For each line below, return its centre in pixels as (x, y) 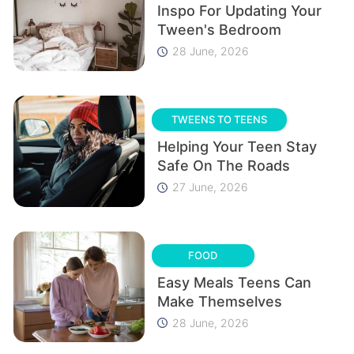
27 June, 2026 (210, 186)
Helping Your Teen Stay (237, 146)
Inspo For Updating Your (239, 11)
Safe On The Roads (223, 165)
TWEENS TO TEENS (219, 119)
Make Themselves (219, 301)
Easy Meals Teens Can (234, 282)
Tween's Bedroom (219, 30)
